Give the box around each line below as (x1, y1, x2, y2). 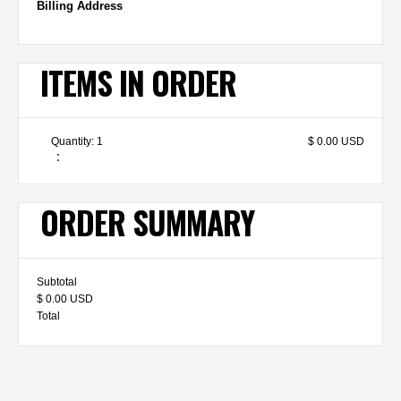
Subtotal (37, 275, 77, 287)
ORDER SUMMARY (39, 199, 254, 246)
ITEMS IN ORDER (39, 58, 236, 106)
